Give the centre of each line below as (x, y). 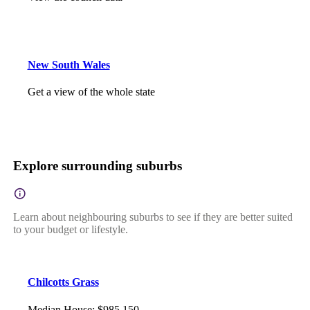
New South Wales (69, 64)
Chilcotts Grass (63, 282)
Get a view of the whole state (91, 91)
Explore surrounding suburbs (97, 166)
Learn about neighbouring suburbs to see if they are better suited (153, 217)
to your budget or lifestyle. (70, 229)
